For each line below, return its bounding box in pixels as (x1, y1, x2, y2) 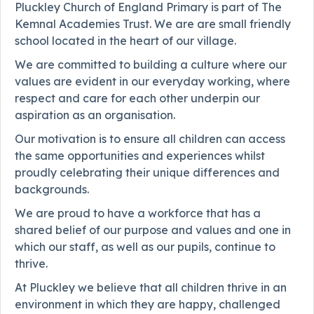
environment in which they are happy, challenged (15, 297, 280, 312)
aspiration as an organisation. (15, 108, 175, 123)
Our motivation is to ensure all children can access (15, 132, 285, 146)
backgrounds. (15, 182, 89, 197)
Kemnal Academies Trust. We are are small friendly (15, 17, 291, 32)
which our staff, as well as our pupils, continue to (15, 240, 275, 254)
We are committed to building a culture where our (15, 57, 287, 72)
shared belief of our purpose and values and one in (15, 223, 291, 238)
